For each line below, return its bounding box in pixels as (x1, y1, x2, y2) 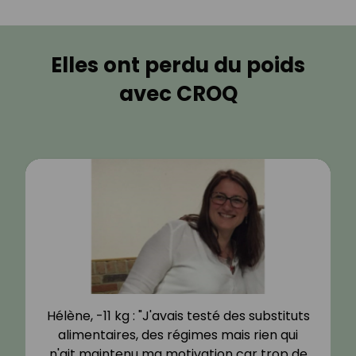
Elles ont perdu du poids (51, 51, 305, 80)
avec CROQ (118, 79, 238, 109)
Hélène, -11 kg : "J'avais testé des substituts (46, 307, 310, 326)
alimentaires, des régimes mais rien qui (58, 326, 298, 345)
